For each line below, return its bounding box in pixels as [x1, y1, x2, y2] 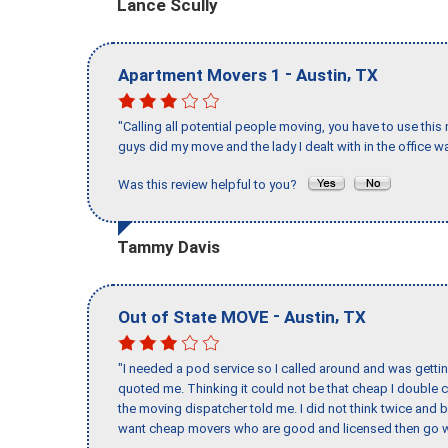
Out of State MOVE [118, 306, 269, 327]
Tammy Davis [117, 236, 220, 257]
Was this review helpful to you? [118, 177, 306, 193]
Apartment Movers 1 [118, 64, 281, 85]
